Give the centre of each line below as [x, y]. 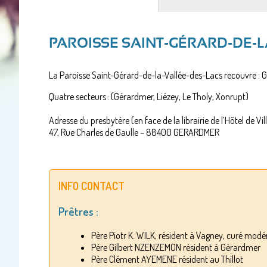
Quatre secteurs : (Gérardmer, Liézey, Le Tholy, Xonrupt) [149, 97]
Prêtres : [80, 211]
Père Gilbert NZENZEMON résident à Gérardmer [176, 248]
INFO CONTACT [91, 186]
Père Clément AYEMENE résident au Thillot [167, 260]
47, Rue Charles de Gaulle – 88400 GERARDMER [135, 132]
